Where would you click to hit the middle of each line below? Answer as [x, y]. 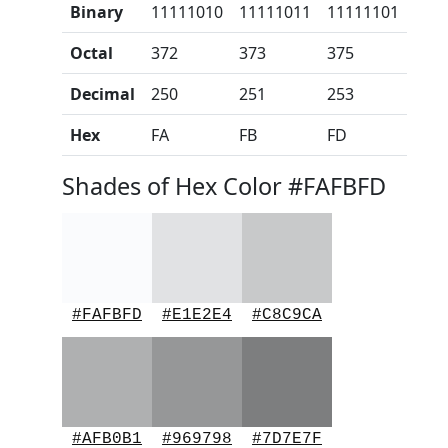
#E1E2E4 [197, 315]
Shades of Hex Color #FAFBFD [224, 186]
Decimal [102, 94]
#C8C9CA [287, 315]
